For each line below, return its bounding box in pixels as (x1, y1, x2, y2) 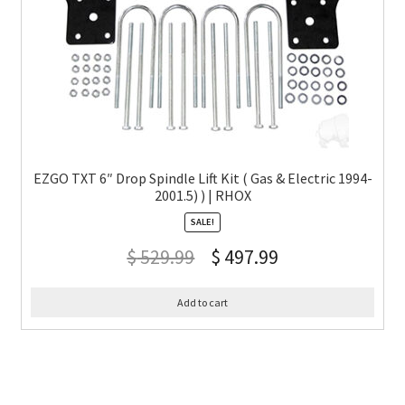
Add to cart (177, 295, 228, 309)
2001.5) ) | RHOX (154, 186, 251, 205)
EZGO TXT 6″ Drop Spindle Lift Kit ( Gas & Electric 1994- (33, 169, 372, 188)
